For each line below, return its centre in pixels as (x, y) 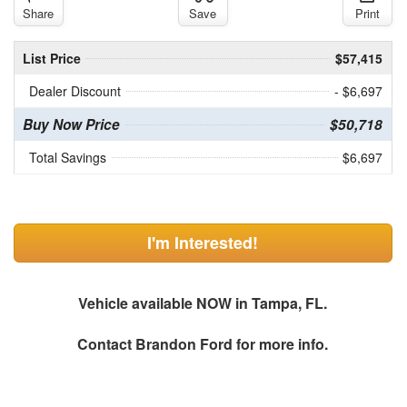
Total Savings (67, 158)
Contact (107, 344)
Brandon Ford (184, 344)
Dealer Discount (74, 91)
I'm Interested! (203, 243)
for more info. (281, 344)
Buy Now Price (71, 125)
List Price (51, 59)
